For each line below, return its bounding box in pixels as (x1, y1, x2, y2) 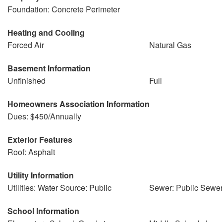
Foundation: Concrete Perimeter (7, 3, 120, 15)
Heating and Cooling (7, 27, 85, 38)
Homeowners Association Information (7, 98, 150, 110)
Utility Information (7, 169, 74, 181)
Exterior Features (7, 134, 72, 145)
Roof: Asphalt (7, 146, 55, 158)
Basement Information (7, 62, 91, 74)
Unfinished (7, 75, 46, 86)
